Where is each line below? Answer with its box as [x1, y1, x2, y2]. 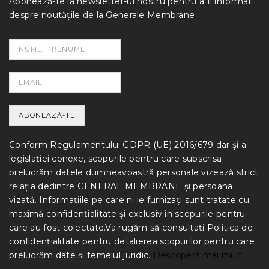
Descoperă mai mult [153, 249, 242, 261]
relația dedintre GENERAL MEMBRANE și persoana [9, 180, 233, 192]
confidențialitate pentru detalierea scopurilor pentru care [9, 235, 255, 247]
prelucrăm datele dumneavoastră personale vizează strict [9, 166, 259, 178]
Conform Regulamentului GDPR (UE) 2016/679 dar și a [9, 139, 246, 150]
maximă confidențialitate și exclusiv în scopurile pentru [9, 208, 246, 219]
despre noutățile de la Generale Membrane [9, 9, 195, 20]
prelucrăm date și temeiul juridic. [9, 249, 153, 261]
